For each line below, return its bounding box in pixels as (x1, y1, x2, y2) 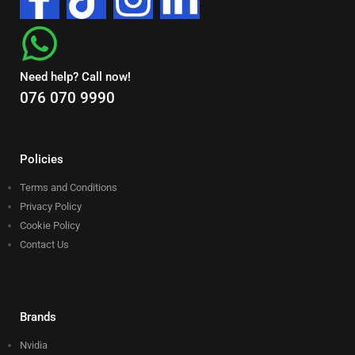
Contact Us (20, 239, 69, 251)
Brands (20, 310, 56, 325)
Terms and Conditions (20, 181, 117, 194)
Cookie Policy (20, 219, 80, 232)
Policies (20, 152, 63, 167)
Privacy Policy (20, 200, 82, 213)
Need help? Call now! (20, 70, 131, 85)
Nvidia (20, 339, 48, 352)
